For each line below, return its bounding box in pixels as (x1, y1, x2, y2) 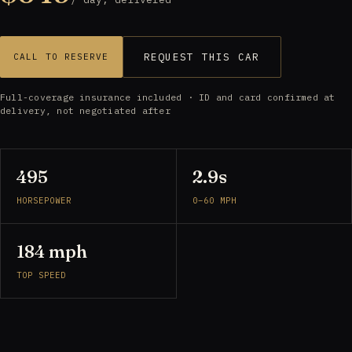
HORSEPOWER (16, 194, 72, 206)
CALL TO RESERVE (13, 50, 109, 62)
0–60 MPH (192, 194, 236, 206)
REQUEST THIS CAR (143, 49, 260, 63)
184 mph (16, 240, 87, 262)
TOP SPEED (16, 269, 67, 280)
